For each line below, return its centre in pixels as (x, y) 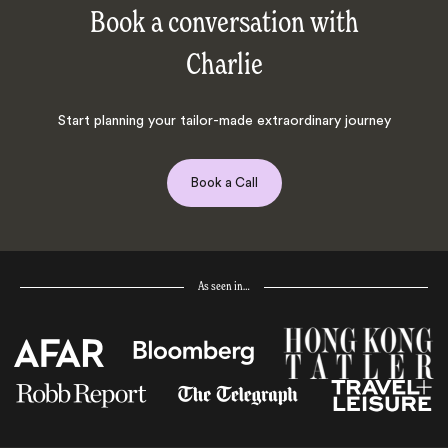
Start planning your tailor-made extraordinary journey (224, 120)
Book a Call (224, 182)
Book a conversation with (224, 23)
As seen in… (224, 287)
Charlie (224, 65)
